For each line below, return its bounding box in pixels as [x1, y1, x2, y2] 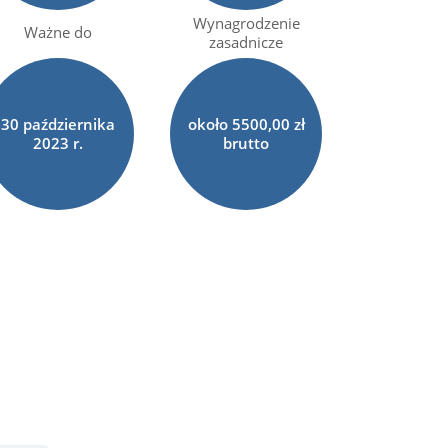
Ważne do [24, 22, 93, 42]
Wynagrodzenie [192, 12, 300, 33]
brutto [223, 132, 270, 153]
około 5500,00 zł [187, 113, 305, 134]
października [23, 113, 116, 134]
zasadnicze [209, 31, 284, 52]
